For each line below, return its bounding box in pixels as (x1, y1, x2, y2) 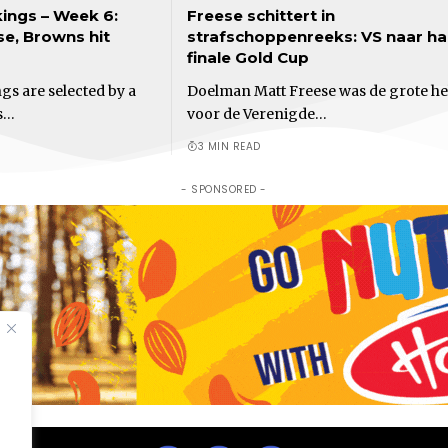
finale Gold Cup (187, 47, 309, 67)
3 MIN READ (197, 138, 261, 154)
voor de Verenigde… (187, 104, 327, 123)
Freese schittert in (187, 5, 335, 25)
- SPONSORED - (181, 181, 267, 197)
